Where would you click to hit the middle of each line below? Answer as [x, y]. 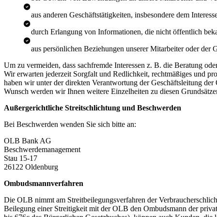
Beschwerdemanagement [42, 150]
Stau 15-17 [21, 158]
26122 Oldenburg [31, 167]
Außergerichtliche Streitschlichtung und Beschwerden [93, 108]
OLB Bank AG [28, 141]
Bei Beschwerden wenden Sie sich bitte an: [70, 124]
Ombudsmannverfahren [44, 184]
